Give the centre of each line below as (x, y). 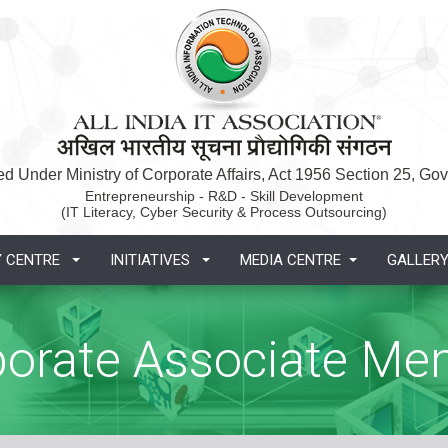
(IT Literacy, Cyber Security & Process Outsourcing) (224, 212)
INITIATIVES (152, 260)
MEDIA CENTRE (290, 260)
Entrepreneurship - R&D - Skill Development (224, 196)
